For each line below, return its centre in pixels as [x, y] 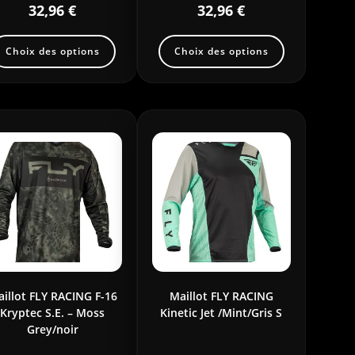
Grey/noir [52, 329]
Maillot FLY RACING [221, 296]
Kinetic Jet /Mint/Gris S [221, 312]
